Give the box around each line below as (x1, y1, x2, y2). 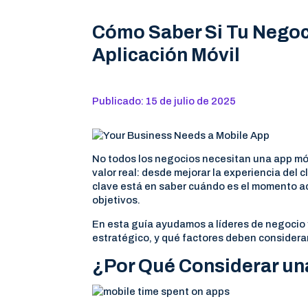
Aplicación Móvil (92, 45, 241, 66)
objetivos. (92, 195, 141, 206)
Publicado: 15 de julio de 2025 (92, 95, 236, 107)
